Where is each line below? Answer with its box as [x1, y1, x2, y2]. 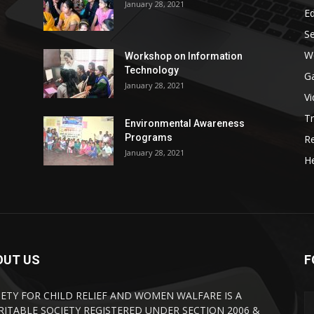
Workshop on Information [125, 50, 243, 62]
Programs [125, 132, 172, 144]
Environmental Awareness [125, 118, 245, 130]
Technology [125, 64, 179, 76]
